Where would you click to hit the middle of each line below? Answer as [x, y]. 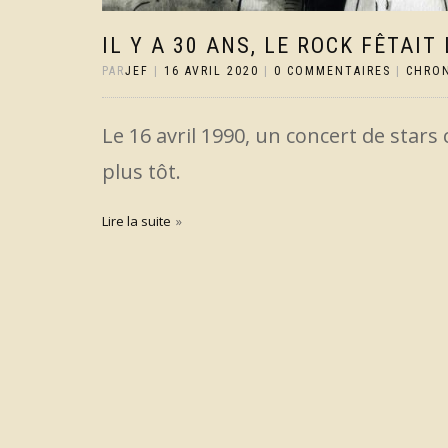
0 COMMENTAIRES [332, 71]
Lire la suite [136, 221]
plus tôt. [141, 171]
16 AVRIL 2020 [211, 71]
